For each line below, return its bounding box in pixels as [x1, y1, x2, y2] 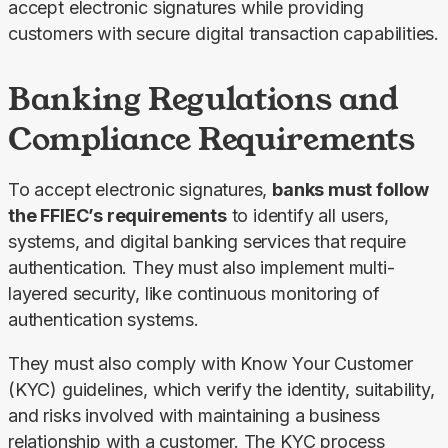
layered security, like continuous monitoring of [8, 282, 380, 304]
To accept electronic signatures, [8, 178, 273, 200]
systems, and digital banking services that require [8, 230, 407, 252]
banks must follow [272, 178, 430, 200]
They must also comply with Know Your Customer [8, 352, 413, 374]
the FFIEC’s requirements [8, 204, 227, 226]
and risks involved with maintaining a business [8, 404, 380, 426]
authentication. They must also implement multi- [8, 256, 395, 278]
